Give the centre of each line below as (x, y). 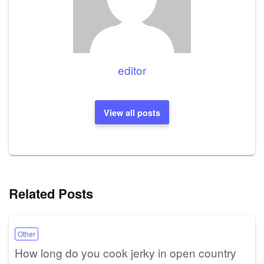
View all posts (132, 112)
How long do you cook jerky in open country (126, 252)
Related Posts (51, 193)
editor (132, 70)
